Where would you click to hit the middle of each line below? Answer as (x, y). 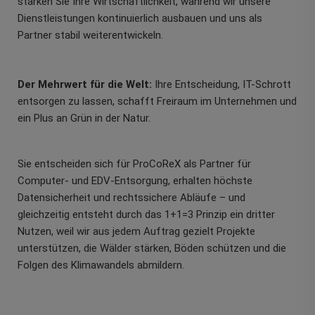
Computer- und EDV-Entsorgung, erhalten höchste (135, 181)
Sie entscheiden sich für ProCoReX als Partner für (134, 164)
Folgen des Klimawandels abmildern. (101, 265)
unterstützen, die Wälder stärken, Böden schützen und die (152, 249)
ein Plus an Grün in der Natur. (84, 118)
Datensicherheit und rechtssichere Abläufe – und (131, 198)
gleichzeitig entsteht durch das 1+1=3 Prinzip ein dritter (146, 215)
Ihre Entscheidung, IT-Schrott (221, 85)
